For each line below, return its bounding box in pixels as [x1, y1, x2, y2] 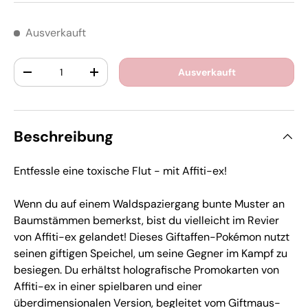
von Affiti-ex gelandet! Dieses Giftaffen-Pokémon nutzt [14, 229, 289, 244]
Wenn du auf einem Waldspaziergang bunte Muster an [14, 196, 285, 211]
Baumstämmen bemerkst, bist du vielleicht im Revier [14, 212, 279, 228]
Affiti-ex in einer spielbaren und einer [14, 278, 202, 294]
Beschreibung [14, 126, 113, 146]
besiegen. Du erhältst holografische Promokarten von [14, 262, 279, 277]
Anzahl [14, 58, 46, 71]
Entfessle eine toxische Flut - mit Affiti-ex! [14, 163, 227, 178]
